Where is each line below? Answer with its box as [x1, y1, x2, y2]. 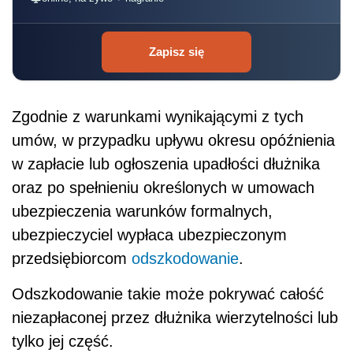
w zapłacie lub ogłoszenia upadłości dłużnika [12, 154, 320, 173]
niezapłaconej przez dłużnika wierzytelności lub [12, 308, 338, 326]
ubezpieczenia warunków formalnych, [12, 202, 273, 220]
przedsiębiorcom [12, 249, 132, 267]
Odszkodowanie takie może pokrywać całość [12, 284, 324, 303]
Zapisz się [149, 44, 204, 58]
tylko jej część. [12, 332, 113, 350]
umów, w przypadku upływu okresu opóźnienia [12, 131, 335, 149]
